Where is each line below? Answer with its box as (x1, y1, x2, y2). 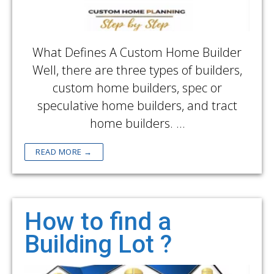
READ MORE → (35, 146, 92, 157)
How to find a (24, 207, 171, 236)
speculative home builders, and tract (37, 97, 237, 114)
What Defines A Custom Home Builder (32, 43, 242, 61)
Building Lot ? (24, 229, 172, 259)
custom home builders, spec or (52, 79, 222, 96)
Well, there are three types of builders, (32, 61, 242, 78)
